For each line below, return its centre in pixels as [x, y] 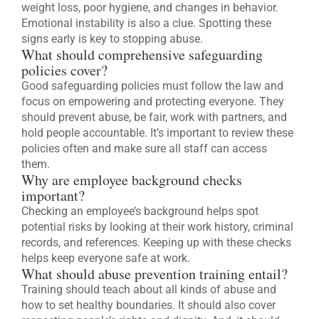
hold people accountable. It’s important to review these [157, 133]
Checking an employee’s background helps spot [140, 211]
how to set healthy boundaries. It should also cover [148, 305]
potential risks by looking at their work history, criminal [157, 227]
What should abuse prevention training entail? [155, 274]
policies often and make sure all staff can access [144, 149]
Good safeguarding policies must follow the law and [152, 86]
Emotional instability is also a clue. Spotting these [146, 23]
